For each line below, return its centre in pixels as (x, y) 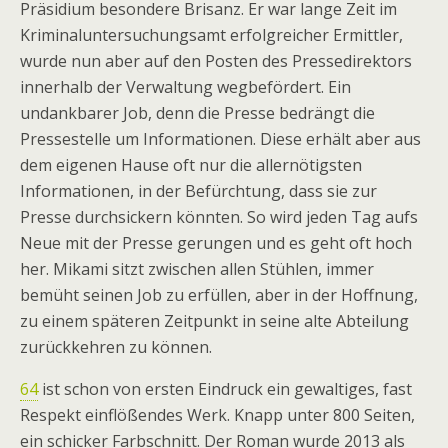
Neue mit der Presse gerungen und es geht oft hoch (216, 243)
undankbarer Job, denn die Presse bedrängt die (197, 113)
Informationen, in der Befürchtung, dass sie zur (198, 191)
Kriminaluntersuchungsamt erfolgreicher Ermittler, (211, 35)
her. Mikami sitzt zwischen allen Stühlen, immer (197, 269)
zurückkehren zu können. (116, 347)
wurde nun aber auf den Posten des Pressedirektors (216, 61)
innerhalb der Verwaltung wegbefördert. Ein (185, 87)
